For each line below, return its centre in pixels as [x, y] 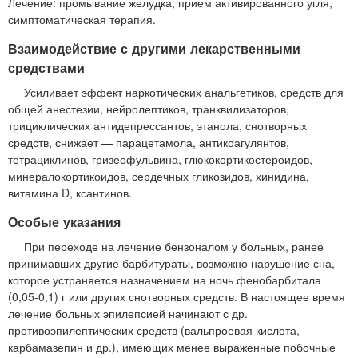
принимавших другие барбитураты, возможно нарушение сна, [171, 263]
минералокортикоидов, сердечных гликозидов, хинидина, [159, 175]
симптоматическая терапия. [82, 19]
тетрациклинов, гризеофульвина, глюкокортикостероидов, [160, 159]
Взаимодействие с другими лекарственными [154, 48]
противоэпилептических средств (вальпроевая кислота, [154, 330]
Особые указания [64, 221]
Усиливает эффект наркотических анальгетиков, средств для [184, 91]
